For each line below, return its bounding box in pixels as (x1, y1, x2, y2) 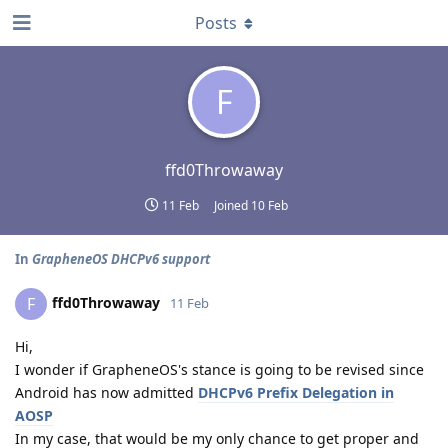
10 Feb (251, 197, 288, 214)
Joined (214, 197, 251, 214)
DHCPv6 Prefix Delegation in (198, 383, 394, 402)
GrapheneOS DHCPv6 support (32, 250, 210, 268)
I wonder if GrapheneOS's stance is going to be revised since (15, 360, 424, 379)
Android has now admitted (15, 383, 198, 402)
